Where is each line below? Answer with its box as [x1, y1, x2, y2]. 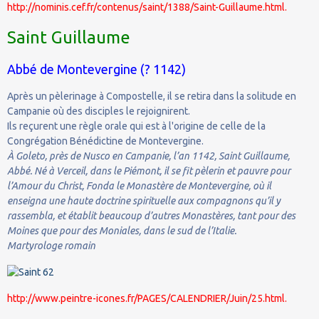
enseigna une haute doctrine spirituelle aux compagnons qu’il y [7, 194, 281, 206]
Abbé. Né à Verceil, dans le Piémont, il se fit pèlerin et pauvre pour [7, 164, 291, 177]
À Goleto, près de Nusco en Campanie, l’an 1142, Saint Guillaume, [7, 150, 290, 162]
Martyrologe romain [7, 239, 95, 251]
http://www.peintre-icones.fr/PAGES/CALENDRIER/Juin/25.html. [7, 292, 287, 304]
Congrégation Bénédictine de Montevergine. [7, 135, 204, 147]
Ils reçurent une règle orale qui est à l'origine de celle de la [7, 120, 266, 132]
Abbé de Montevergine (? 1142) [7, 61, 186, 76]
